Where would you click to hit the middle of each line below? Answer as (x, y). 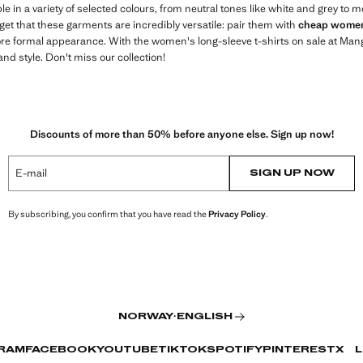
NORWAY (145, 317)
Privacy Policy (237, 214)
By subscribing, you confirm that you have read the (108, 214)
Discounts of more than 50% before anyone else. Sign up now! (181, 134)
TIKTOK (182, 350)
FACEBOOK (61, 350)
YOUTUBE (127, 350)
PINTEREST (299, 350)
